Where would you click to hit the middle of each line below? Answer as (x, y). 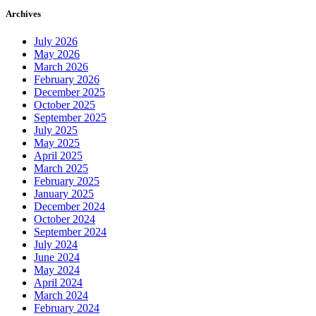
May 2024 (57, 270)
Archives (23, 14)
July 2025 (56, 130)
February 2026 (67, 80)
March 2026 (61, 67)
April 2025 (58, 156)
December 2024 (69, 207)
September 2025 (70, 118)
